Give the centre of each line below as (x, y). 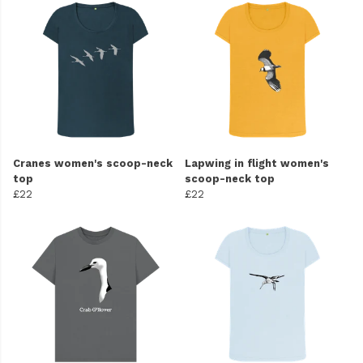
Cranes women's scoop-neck (93, 164)
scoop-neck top (230, 179)
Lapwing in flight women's (257, 164)
